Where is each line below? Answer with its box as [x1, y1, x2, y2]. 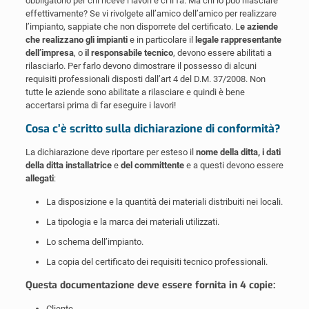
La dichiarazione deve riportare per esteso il [25, 146, 196, 157]
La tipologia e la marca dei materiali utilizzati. [46, 216, 219, 227]
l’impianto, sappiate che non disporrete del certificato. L [25, 21, 240, 32]
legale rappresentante [195, 34, 281, 45]
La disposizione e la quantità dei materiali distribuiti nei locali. [46, 196, 283, 207]
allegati [25, 172, 54, 183]
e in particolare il [129, 34, 195, 45]
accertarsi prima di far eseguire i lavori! [25, 99, 176, 110]
